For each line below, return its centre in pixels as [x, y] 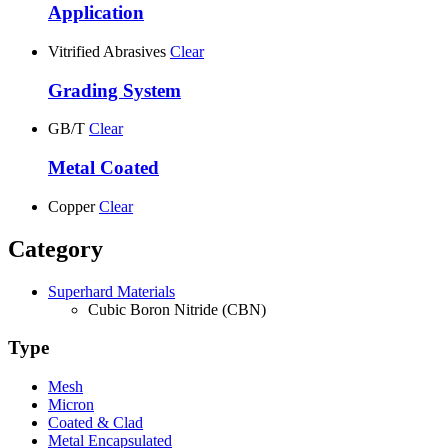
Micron [71, 405]
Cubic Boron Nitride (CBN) [177, 309]
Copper [71, 206]
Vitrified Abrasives [107, 51]
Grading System [114, 90]
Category [55, 248]
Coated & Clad [95, 423]
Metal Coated [103, 168]
